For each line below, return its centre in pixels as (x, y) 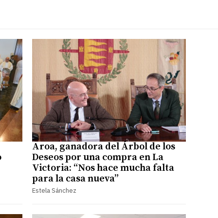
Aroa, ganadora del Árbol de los (103, 146)
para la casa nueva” (75, 179)
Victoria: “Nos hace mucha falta (103, 168)
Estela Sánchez (54, 190)
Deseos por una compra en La (98, 157)
